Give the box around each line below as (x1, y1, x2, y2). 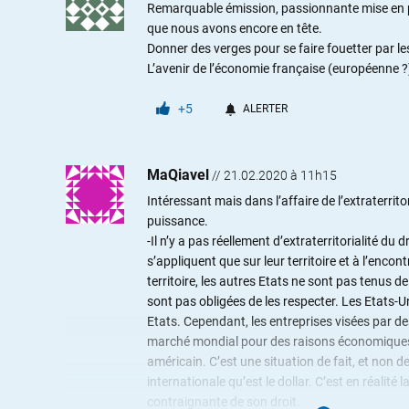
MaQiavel (147, 165, 209, 184)
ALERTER (243, 101, 288, 115)
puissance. (147, 213, 208, 228)
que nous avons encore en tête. (147, 20, 322, 36)
